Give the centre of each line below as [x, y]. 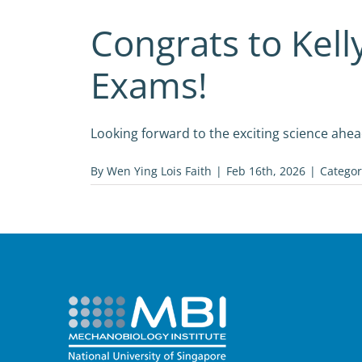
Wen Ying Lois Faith [159, 171]
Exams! [149, 85]
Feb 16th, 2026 [266, 171]
